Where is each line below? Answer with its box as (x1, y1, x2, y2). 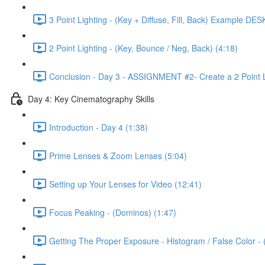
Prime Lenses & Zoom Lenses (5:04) (49, 149, 187, 161)
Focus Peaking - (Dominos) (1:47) (49, 206, 176, 218)
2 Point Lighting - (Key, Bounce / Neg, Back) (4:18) (49, 41, 238, 54)
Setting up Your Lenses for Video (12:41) (49, 177, 202, 190)
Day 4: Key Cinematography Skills (28, 92, 154, 105)
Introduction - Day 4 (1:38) (49, 121, 148, 133)
